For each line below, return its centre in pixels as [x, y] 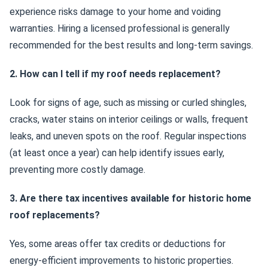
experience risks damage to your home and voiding [115, 12]
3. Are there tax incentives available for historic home [130, 198]
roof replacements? [55, 215]
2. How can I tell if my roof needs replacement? [115, 74]
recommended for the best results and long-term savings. [131, 45]
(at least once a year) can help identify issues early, [117, 153]
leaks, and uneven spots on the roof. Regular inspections [128, 136]
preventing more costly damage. [77, 170]
